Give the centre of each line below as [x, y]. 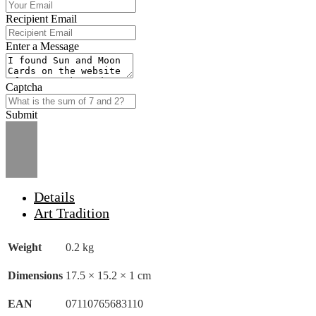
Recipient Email [41, 18]
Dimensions [35, 275]
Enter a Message [42, 46]
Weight [25, 247]
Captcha [24, 87]
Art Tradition [72, 213]
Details [54, 196]
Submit [22, 114]
